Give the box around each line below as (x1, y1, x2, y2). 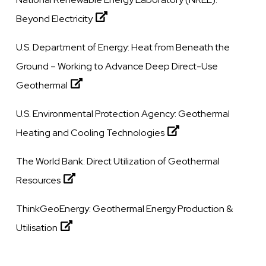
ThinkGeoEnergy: (16, 202, 93, 215)
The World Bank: (16, 154, 87, 167)
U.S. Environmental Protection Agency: (16, 107, 179, 120)
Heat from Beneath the (131, 40, 230, 53)
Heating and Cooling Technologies (16, 126, 165, 139)
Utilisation (16, 221, 58, 234)
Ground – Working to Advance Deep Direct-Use (16, 59, 218, 72)
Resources (16, 173, 61, 186)
